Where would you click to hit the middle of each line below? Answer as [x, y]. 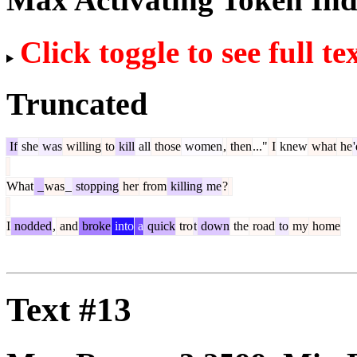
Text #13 [69, 310]
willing [82, 147]
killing [185, 186]
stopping [96, 186]
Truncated [77, 104]
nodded [31, 226]
